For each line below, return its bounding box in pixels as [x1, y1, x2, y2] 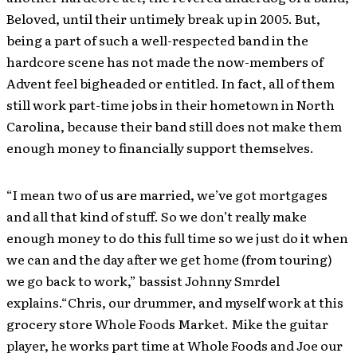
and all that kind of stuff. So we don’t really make [6, 206, 307, 226]
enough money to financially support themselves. [6, 138, 314, 158]
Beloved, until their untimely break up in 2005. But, [6, 9, 320, 29]
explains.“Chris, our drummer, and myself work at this [6, 292, 343, 312]
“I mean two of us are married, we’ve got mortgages [6, 185, 328, 205]
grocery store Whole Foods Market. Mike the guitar [6, 314, 328, 334]
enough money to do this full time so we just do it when [6, 228, 348, 248]
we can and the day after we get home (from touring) [6, 249, 332, 269]
